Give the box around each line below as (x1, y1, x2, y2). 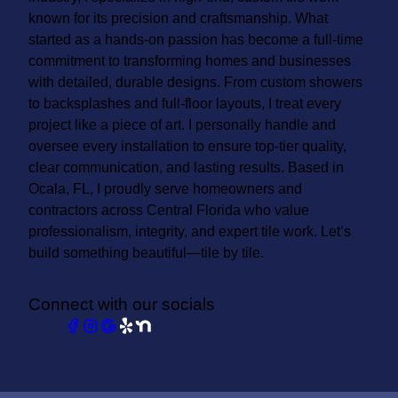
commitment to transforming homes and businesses (28, 52, 351, 68)
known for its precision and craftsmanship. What (28, 10, 328, 26)
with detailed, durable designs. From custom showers (28, 74, 362, 90)
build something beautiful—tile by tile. (28, 244, 264, 260)
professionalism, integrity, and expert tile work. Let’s (28, 223, 351, 239)
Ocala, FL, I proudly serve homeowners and (28, 180, 302, 196)
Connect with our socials (28, 294, 215, 314)
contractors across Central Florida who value (28, 202, 309, 218)
